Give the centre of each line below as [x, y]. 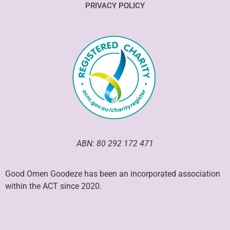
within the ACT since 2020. [53, 186]
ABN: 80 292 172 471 [115, 144]
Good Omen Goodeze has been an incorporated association [113, 174]
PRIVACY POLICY [115, 6]
